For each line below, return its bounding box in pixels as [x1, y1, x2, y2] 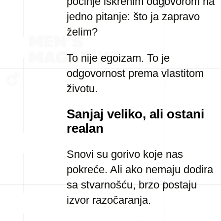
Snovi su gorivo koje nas [67, 148, 183, 160]
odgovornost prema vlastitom [67, 67, 204, 79]
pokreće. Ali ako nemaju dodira [67, 163, 213, 176]
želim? [67, 26, 98, 38]
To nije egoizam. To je [67, 52, 170, 64]
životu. [67, 82, 98, 95]
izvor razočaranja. [67, 194, 151, 206]
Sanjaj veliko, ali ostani [67, 107, 204, 121]
